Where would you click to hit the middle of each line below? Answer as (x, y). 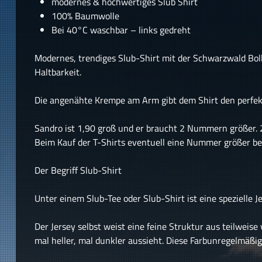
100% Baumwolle (86, 15)
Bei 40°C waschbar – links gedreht (121, 30)
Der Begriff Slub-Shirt (78, 170)
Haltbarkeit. (58, 72)
